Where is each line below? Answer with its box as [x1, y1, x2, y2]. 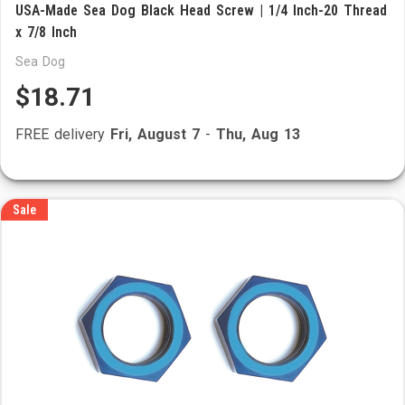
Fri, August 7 [110, 126, 200, 143]
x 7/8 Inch [15, 24, 77, 41]
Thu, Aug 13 [216, 126, 300, 143]
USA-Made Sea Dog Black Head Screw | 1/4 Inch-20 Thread [15, 2, 387, 19]
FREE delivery [15, 126, 110, 143]
